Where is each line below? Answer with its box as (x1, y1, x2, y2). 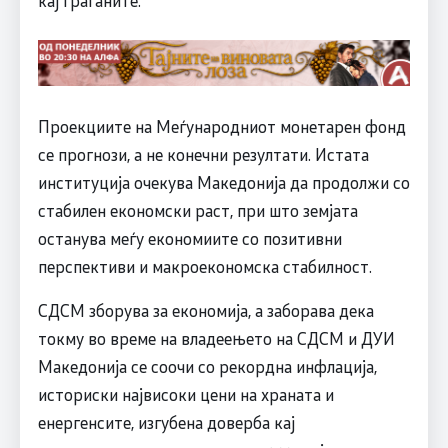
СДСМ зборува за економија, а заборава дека (37, 299, 374, 322)
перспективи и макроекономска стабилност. (37, 255, 372, 278)
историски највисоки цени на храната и (37, 383, 334, 406)
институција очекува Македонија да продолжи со (37, 171, 410, 194)
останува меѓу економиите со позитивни (37, 227, 342, 250)
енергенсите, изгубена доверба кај (37, 411, 295, 434)
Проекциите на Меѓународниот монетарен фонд (37, 115, 406, 138)
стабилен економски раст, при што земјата (37, 199, 358, 222)
